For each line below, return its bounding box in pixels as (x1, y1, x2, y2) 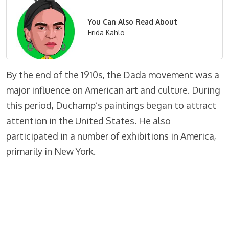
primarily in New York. (6, 146, 96, 157)
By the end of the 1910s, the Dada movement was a (6, 69, 219, 81)
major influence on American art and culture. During (6, 84, 220, 96)
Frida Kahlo (87, 28, 125, 37)
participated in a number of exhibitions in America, (6, 130, 216, 142)
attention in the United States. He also (6, 115, 171, 127)
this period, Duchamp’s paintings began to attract (6, 100, 216, 111)
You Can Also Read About (87, 17, 177, 27)
